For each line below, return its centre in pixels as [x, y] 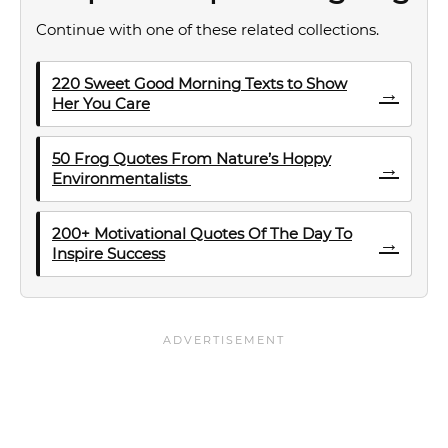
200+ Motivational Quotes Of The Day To [202, 233]
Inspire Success [108, 253]
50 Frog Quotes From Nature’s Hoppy [191, 158]
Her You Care [101, 103]
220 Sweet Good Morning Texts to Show [199, 83]
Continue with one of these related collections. [207, 29]
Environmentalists [121, 178]
